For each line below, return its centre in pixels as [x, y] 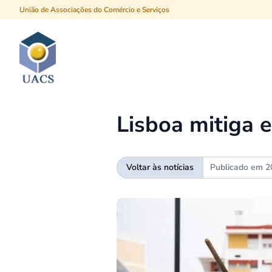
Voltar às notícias [160, 168]
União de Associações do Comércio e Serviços [94, 10]
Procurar [193, 45]
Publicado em [238, 168]
